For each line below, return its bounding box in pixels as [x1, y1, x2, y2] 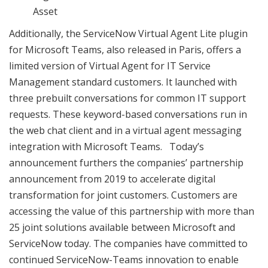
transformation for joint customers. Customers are [9, 188, 237, 202]
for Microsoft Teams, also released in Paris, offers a [9, 42, 241, 56]
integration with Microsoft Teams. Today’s [9, 139, 204, 153]
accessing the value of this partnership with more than [9, 204, 254, 218]
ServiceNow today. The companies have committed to [9, 236, 248, 250]
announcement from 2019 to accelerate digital [9, 172, 215, 185]
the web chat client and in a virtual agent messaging [9, 123, 242, 137]
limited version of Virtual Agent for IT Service [9, 59, 211, 72]
